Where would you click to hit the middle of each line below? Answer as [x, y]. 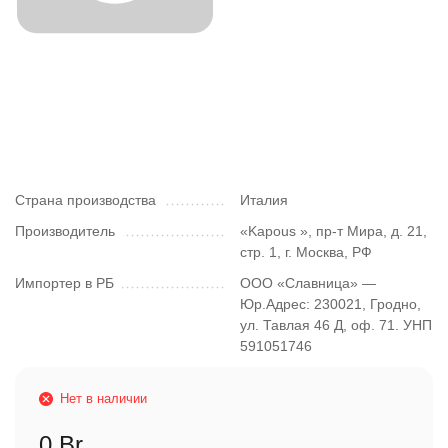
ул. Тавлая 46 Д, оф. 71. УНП [336, 325]
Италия [264, 200]
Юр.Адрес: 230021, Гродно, [330, 304]
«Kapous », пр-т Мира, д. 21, [333, 231]
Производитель [65, 231]
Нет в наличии [103, 398]
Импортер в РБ [64, 283]
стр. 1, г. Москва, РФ [306, 252]
